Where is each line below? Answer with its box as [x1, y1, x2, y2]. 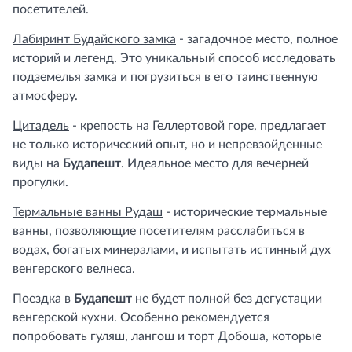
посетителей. [13, 3, 89, 16]
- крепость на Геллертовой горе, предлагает [69, 119, 326, 132]
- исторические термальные [163, 206, 327, 218]
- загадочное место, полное [176, 33, 338, 46]
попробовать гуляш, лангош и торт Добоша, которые [13, 330, 321, 343]
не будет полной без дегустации [132, 292, 322, 305]
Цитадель [13, 119, 69, 132]
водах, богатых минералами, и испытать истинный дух [13, 244, 331, 256]
